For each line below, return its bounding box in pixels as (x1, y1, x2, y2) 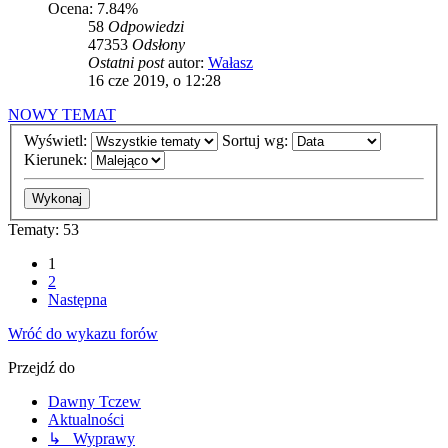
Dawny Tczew (48, 392, 141, 410)
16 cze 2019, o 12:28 (88, 72, 221, 90)
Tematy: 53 (8, 220, 79, 238)
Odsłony (132, 36, 185, 54)
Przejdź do (8, 358, 75, 376)
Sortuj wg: (222, 131, 292, 149)
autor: (168, 54, 208, 72)
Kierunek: (24, 150, 91, 168)
